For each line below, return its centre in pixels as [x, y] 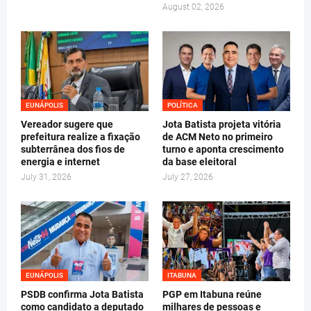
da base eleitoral [200, 162]
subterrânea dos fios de [73, 150]
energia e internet [60, 162]
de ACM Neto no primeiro [218, 137]
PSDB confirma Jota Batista [82, 295]
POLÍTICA [183, 106]
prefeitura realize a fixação [81, 137]
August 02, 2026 [193, 7]
